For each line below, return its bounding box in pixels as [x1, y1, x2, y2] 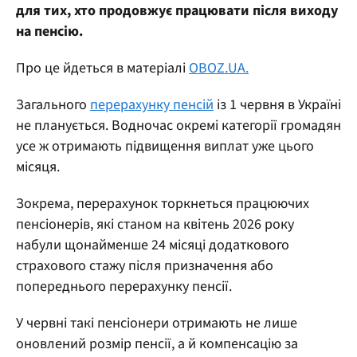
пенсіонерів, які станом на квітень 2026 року [16, 214, 294, 234]
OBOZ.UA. [189, 57, 249, 78]
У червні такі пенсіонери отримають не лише [16, 312, 297, 333]
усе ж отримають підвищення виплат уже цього [16, 135, 314, 156]
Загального [16, 94, 90, 115]
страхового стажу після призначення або [16, 255, 273, 276]
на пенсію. [16, 21, 83, 41]
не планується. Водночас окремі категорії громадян [16, 115, 341, 135]
